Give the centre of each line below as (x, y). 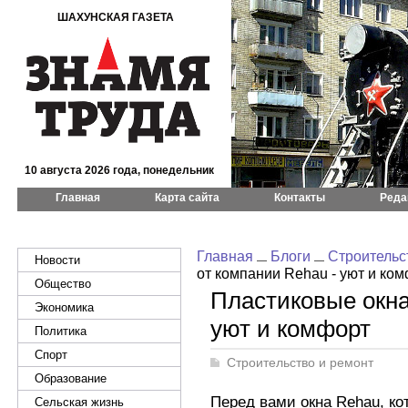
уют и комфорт (291, 329)
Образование (71, 378)
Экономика (64, 307)
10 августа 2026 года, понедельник (119, 170)
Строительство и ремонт (300, 363)
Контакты (300, 198)
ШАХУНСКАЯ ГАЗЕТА (116, 17)
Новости (57, 260)
